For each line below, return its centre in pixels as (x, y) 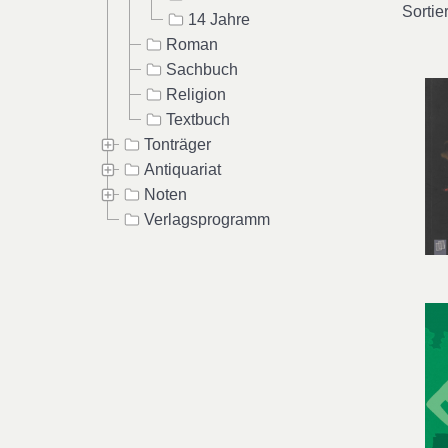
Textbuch (198, 119)
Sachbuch (202, 69)
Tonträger (177, 144)
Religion (196, 94)
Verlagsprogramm (207, 219)
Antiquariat (182, 169)
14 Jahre (219, 19)
